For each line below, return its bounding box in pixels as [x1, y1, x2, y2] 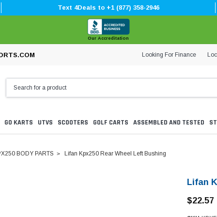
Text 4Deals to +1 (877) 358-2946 [57, 4, 159, 11]
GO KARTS [4, 118, 33, 127]
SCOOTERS [58, 118, 88, 127]
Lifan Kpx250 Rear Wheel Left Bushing [64, 150, 166, 157]
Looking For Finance [142, 51, 196, 58]
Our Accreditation [88, 36, 129, 41]
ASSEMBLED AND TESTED [133, 118, 204, 127]
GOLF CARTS [93, 118, 128, 127]
